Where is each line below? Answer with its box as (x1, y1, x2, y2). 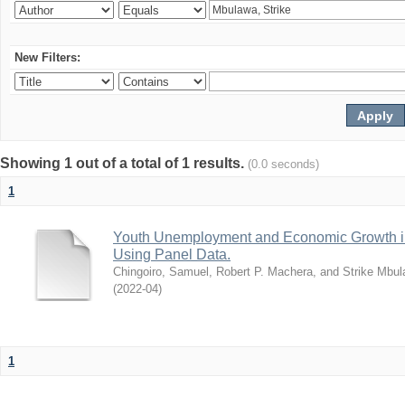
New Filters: (14, 51, 80, 64)
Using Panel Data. (113, 247, 231, 262)
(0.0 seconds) (248, 157, 319, 171)
